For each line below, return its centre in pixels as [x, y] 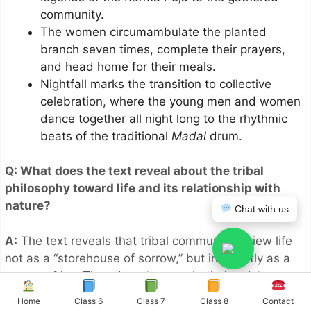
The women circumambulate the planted [153, 32]
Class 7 [151, 301]
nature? [28, 206]
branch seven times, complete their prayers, [163, 49]
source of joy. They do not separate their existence [146, 275]
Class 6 [89, 301]
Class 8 [214, 301]
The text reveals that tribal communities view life [155, 241]
